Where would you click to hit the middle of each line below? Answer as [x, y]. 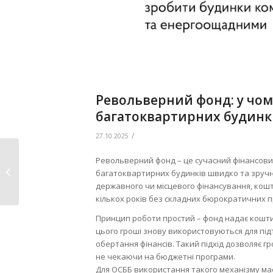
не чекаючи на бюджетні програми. [165, 256]
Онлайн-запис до [55, 158]
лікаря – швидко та [58, 171]
